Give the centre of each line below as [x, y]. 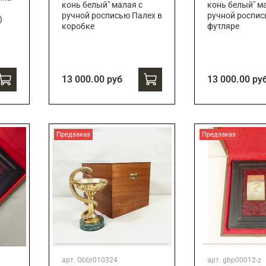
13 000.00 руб [92, 80]
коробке [78, 27]
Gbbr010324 [97, 260]
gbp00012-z [242, 260]
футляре [223, 27]
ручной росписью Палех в [112, 16]
